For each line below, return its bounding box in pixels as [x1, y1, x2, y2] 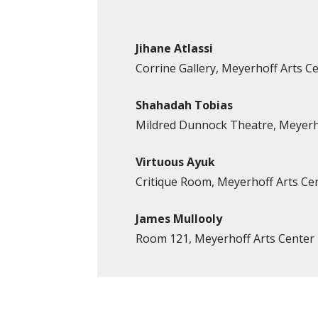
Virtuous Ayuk [136, 153, 216, 170]
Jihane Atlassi [136, 40, 214, 56]
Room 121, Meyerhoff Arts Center [136, 230, 315, 246]
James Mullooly [136, 210, 223, 226]
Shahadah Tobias [136, 97, 234, 113]
